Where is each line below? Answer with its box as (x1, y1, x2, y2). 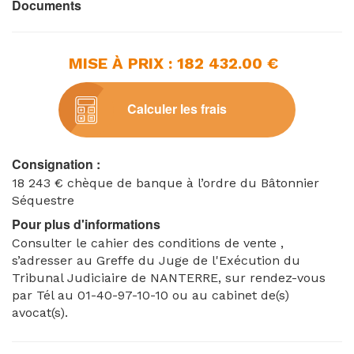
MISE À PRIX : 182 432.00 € (68, 53, 278, 73)
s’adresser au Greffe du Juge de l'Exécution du (12, 252, 300, 268)
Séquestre (12, 192, 74, 208)
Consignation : (12, 154, 100, 173)
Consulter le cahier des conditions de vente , (12, 235, 284, 250)
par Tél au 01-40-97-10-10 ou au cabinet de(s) (12, 287, 289, 303)
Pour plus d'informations (12, 214, 160, 233)
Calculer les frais (127, 99, 227, 118)
